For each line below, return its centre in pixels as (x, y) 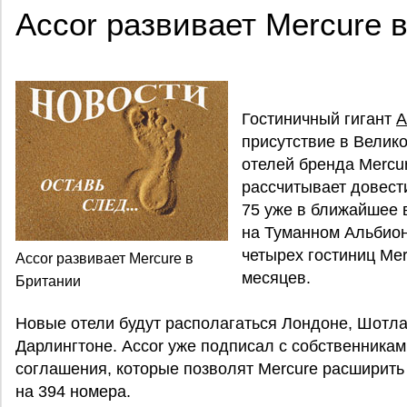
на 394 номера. (73, 392)
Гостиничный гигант (319, 119)
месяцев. (276, 278)
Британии (48, 281)
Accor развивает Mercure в (104, 258)
